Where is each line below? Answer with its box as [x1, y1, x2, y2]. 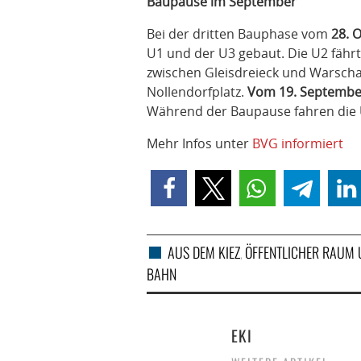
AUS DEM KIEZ [167, 242, 240, 263]
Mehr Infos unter [147, 135, 252, 152]
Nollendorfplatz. [147, 83, 247, 101]
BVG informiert [252, 135, 343, 152]
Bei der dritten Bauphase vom [147, 25, 331, 43]
